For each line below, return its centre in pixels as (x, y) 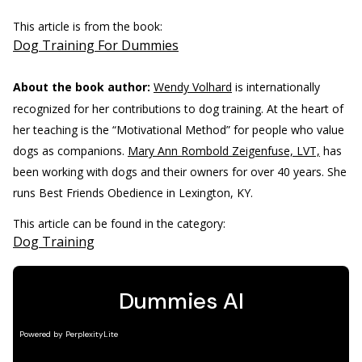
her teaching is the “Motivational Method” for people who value (179, 129)
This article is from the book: (89, 26)
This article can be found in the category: (121, 223)
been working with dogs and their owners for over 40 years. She (180, 171)
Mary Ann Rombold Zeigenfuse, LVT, (224, 150)
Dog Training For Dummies (96, 45)
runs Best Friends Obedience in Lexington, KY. (133, 192)
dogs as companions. (69, 150)
